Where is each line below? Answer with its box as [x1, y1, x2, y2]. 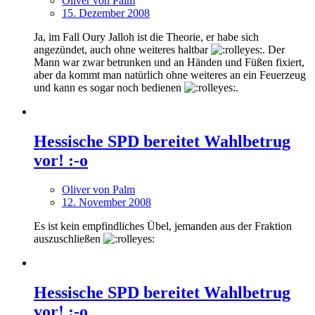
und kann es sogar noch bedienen [34, 81, 184, 94]
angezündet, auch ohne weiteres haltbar [34, 43, 211, 56]
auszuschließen [34, 233, 103, 245]
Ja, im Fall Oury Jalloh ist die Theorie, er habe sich [34, 30, 259, 43]
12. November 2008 [62, 196, 151, 209]
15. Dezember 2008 [62, 6, 150, 19]
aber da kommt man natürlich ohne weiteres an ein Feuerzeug [34, 68, 306, 81]
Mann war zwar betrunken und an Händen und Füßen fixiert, [34, 56, 304, 68]
